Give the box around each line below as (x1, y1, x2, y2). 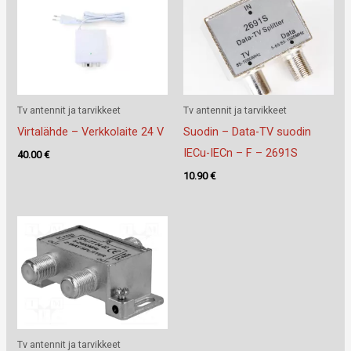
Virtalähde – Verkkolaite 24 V (17, 125, 165, 139)
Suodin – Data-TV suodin (183, 125, 311, 139)
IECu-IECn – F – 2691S (183, 146, 298, 161)
